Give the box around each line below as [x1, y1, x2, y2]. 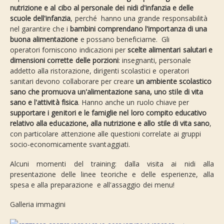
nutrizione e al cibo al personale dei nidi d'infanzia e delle [10, 2, 194, 12]
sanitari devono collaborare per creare [10, 76, 136, 86]
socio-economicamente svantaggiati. [10, 139, 130, 149]
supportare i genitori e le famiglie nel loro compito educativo [10, 107, 207, 117]
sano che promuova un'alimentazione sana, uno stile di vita [10, 86, 203, 96]
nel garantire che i [10, 23, 68, 33]
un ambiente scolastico [136, 76, 211, 86]
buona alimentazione [10, 34, 78, 44]
